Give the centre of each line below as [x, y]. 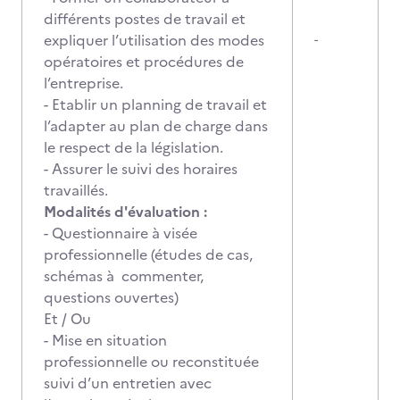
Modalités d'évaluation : [125, 212]
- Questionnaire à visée [121, 233]
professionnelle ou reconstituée [151, 362]
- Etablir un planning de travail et [155, 104]
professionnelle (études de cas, [148, 254]
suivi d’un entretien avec [128, 383]
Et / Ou [67, 319]
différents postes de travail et [145, 19]
